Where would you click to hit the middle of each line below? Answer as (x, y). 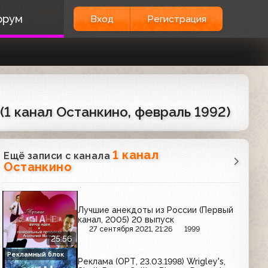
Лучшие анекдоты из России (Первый (156, 210)
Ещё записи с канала (58, 156)
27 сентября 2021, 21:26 (131, 229)
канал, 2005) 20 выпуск (126, 219)
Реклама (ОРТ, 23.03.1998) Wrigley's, (152, 262)
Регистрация (176, 19)
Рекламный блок (36, 254)
